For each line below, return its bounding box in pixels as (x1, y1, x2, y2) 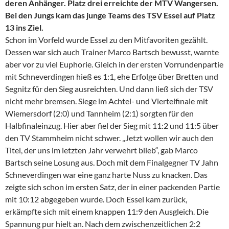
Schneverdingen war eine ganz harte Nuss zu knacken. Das (5, 170, 208, 180)
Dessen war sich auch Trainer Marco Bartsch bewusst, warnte (5, 47, 219, 57)
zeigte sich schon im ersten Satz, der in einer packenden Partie (5, 182, 220, 192)
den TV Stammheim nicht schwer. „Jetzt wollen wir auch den (5, 133, 214, 143)
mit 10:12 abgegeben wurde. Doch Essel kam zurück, (5, 194, 187, 204)
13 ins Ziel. (5, 22, 43, 33)
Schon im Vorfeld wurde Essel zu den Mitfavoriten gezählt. (5, 35, 208, 45)
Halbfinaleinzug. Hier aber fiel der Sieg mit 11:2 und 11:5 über (5, 121, 219, 131)
